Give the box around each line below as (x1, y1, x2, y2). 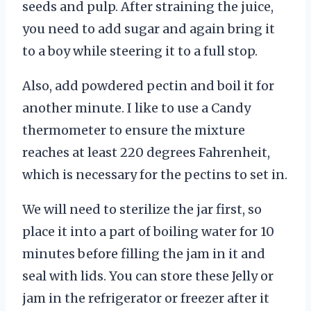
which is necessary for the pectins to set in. (22, 167, 287, 183)
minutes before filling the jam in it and (22, 246, 265, 262)
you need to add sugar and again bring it (22, 21, 275, 37)
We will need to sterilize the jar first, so (22, 201, 262, 218)
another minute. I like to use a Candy (22, 100, 251, 117)
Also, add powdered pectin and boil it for (22, 78, 274, 94)
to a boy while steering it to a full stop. (22, 43, 258, 60)
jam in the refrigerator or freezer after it (22, 290, 269, 307)
